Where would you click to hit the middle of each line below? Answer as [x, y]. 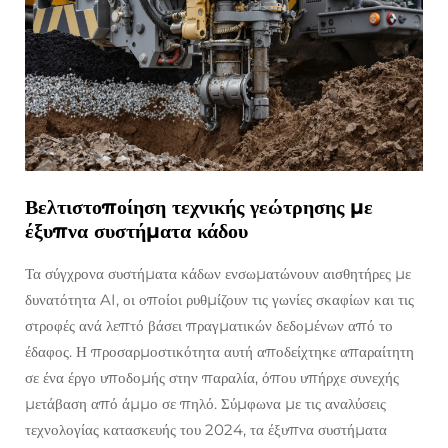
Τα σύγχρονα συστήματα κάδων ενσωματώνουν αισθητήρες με [218, 274]
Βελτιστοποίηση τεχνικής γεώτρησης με [199, 207]
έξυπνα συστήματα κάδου [136, 231]
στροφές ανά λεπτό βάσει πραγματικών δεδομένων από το [209, 326]
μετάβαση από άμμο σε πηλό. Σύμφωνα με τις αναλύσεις [205, 404]
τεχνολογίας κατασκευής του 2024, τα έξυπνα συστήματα [206, 430]
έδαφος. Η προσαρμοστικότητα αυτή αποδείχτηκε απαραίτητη [219, 352]
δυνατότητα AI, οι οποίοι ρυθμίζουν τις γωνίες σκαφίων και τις [219, 300]
